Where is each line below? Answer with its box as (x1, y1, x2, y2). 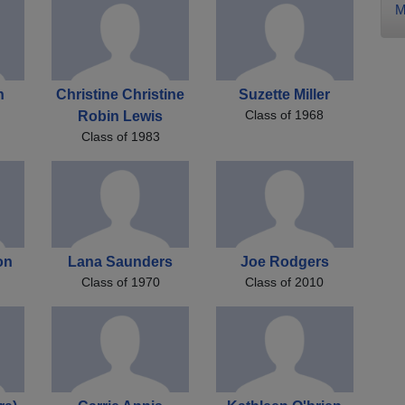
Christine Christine (56, 87, 185, 103)
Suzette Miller (239, 87, 331, 103)
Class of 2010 (245, 274, 325, 289)
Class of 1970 (80, 274, 160, 289)
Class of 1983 (80, 129, 160, 145)
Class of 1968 (245, 108, 325, 123)
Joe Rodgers (240, 253, 329, 269)
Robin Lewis (78, 108, 164, 125)
